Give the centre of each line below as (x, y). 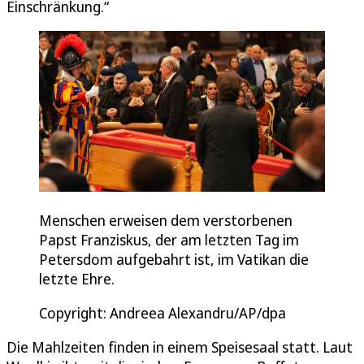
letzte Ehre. (77, 279)
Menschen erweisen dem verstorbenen (166, 220)
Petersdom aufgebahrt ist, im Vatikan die (174, 259)
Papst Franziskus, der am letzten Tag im (169, 240)
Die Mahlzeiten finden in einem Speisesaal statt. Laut (180, 347)
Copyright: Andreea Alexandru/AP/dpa (162, 313)
